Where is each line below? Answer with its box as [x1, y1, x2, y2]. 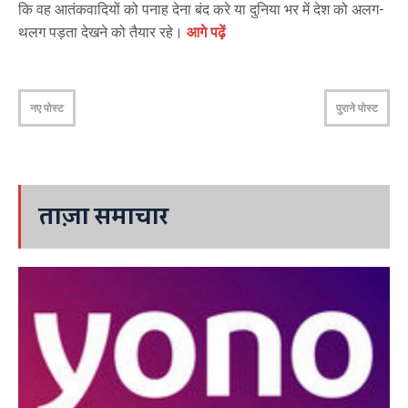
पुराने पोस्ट [336, 101, 378, 116]
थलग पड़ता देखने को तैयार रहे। [18, 24, 187, 42]
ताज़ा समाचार [39, 194, 168, 240]
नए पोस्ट [30, 101, 64, 116]
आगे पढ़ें [187, 24, 226, 42]
